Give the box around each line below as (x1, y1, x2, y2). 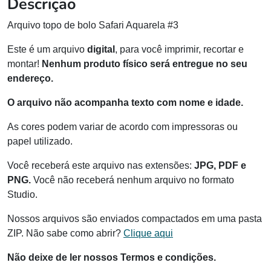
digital (87, 44, 115, 55)
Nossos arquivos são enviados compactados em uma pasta (7, 214, 262, 224)
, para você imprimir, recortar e (115, 44, 244, 55)
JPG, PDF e (194, 160, 246, 171)
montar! (7, 59, 42, 70)
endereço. (7, 73, 53, 84)
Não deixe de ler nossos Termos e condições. (7, 252, 216, 263)
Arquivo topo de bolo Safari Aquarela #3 (7, 20, 178, 31)
